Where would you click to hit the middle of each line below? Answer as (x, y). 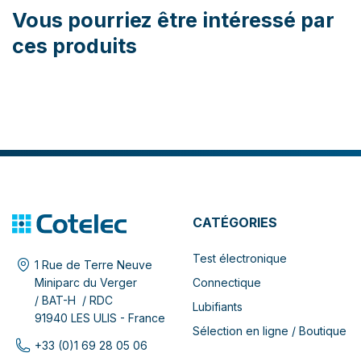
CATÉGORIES (235, 223)
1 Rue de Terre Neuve (93, 265)
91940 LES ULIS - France (100, 318)
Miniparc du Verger (86, 283)
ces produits (75, 46)
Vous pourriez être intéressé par (173, 21)
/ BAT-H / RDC (74, 301)
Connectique (227, 283)
